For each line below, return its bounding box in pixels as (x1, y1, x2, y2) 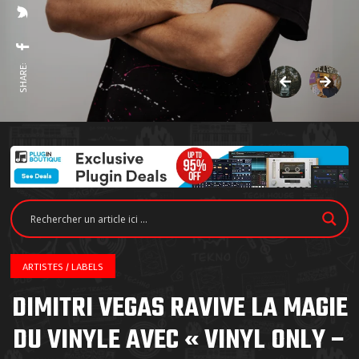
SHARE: (16, 63, 29, 93)
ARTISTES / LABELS (22, 260, 104, 273)
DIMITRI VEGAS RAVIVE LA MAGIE (11, 288, 348, 331)
